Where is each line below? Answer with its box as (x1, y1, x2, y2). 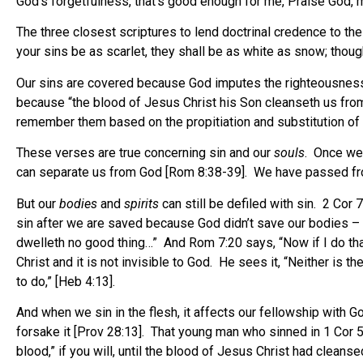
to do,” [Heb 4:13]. (16, 273, 115, 289)
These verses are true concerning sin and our (16, 145, 274, 161)
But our (16, 195, 59, 211)
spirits (124, 195, 159, 211)
